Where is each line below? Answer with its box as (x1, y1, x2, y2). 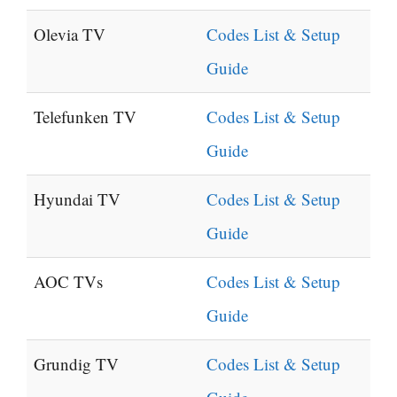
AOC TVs (34, 270, 103, 293)
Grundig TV (34, 353, 119, 376)
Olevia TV (34, 23, 105, 46)
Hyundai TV (34, 188, 121, 211)
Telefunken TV (34, 105, 136, 128)
